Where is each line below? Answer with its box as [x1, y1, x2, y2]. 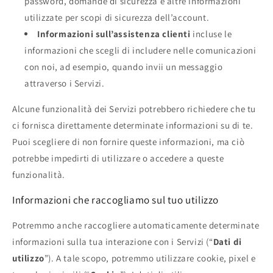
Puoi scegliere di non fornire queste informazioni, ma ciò [12, 135, 245, 147]
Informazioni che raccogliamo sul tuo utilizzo [12, 193, 219, 207]
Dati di [213, 235, 242, 247]
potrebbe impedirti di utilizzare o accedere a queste [12, 152, 224, 164]
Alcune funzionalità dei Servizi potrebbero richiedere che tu [12, 102, 257, 115]
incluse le [190, 27, 232, 40]
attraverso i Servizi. [24, 77, 105, 89]
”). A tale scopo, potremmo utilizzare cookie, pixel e [44, 252, 256, 264]
